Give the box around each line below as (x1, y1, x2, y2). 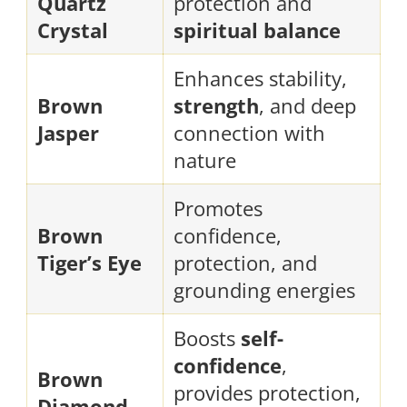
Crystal (37, 15, 108, 44)
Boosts (174, 323, 241, 352)
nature (174, 145, 236, 174)
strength (174, 91, 259, 119)
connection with (174, 118, 325, 146)
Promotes (174, 194, 263, 222)
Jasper (37, 118, 99, 146)
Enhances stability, (174, 64, 347, 92)
